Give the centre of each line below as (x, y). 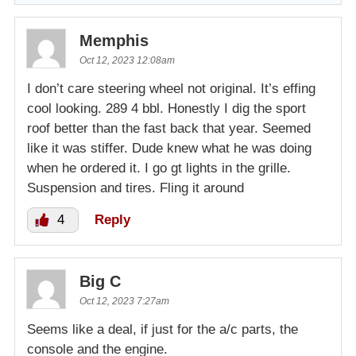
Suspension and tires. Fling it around (135, 188)
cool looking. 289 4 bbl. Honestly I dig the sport (166, 109)
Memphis (114, 41)
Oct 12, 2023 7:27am (124, 302)
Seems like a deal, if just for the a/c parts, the (163, 330)
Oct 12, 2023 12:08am (127, 61)
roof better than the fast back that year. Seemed (169, 129)
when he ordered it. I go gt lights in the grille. (159, 168)
